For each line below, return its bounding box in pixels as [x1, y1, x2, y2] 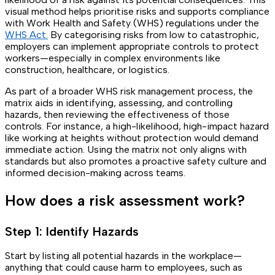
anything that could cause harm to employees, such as [5, 261, 242, 273]
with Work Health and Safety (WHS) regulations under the [5, 17, 259, 29]
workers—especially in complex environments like [5, 52, 220, 64]
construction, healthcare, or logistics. [5, 63, 169, 76]
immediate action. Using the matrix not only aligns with [5, 143, 247, 155]
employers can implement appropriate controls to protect [5, 40, 259, 52]
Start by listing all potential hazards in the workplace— [5, 249, 242, 261]
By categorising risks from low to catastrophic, [48, 28, 259, 41]
